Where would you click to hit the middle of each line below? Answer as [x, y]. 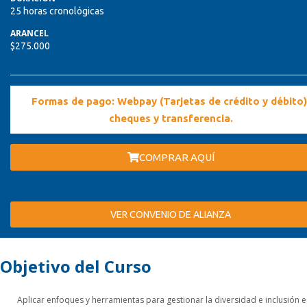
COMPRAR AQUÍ [176, 158]
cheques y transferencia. [171, 119]
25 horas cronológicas [57, 11]
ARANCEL [29, 34]
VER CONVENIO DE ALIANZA [171, 215]
